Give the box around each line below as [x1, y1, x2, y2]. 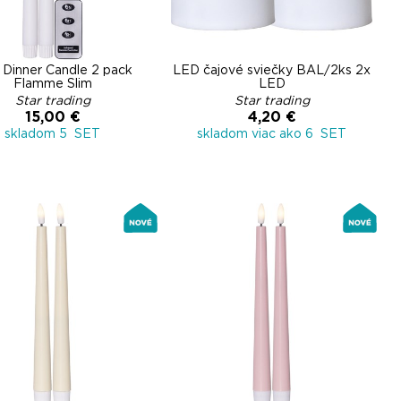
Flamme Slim [13, 78, 92, 90]
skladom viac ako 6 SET [197, 128, 346, 141]
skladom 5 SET [4, 128, 100, 141]
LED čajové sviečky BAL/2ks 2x [173, 64, 371, 77]
